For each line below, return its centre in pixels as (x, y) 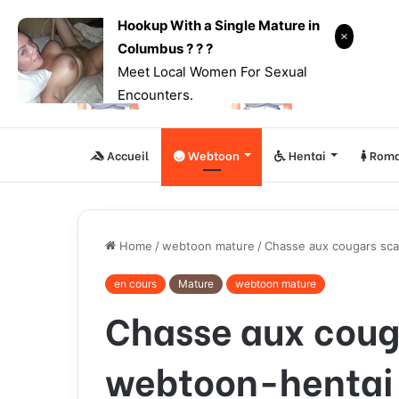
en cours (135, 284)
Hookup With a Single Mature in (219, 25)
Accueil (126, 155)
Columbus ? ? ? (165, 49)
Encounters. (155, 95)
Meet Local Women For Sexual (212, 72)
